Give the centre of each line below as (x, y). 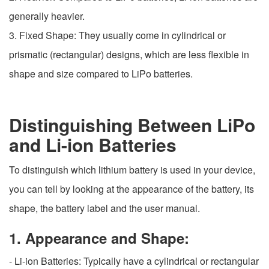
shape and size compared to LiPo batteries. (101, 74)
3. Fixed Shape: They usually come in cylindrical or (117, 35)
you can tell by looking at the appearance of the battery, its (131, 189)
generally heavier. (47, 16)
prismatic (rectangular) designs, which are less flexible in (129, 55)
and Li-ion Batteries (93, 145)
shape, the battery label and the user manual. (104, 208)
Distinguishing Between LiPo (132, 125)
